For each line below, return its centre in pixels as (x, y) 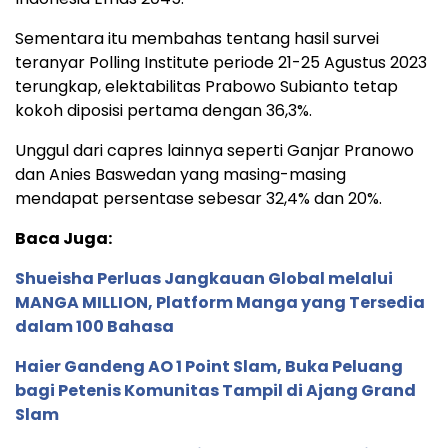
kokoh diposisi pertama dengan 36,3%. (163, 110)
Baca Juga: (63, 238)
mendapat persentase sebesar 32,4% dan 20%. (198, 198)
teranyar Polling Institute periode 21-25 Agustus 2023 (221, 62)
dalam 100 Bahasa (94, 326)
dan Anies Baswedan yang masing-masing (180, 174)
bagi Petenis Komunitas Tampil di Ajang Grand (215, 390)
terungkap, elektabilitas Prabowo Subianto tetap (206, 86)
